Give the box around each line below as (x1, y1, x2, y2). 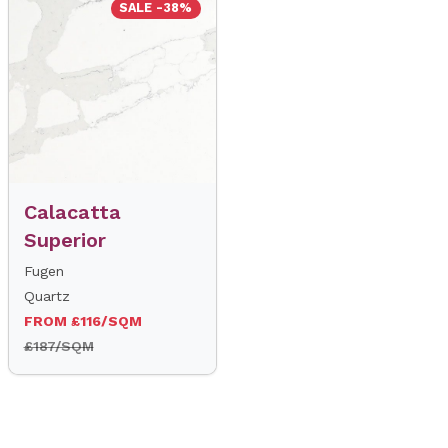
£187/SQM (23, 338, 94, 354)
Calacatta (23, 200, 121, 224)
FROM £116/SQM (23, 313, 142, 329)
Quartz (23, 288, 70, 304)
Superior (23, 228, 106, 252)
